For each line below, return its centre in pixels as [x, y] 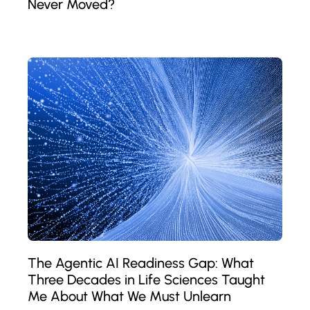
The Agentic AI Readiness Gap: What [141, 263]
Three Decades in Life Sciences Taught [146, 279]
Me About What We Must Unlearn [129, 296]
